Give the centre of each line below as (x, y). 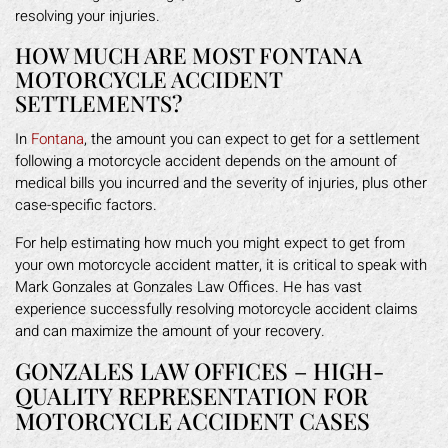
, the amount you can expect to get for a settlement (252, 139)
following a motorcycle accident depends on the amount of (206, 161)
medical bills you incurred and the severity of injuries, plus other (221, 183)
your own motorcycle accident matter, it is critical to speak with (221, 265)
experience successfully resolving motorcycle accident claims (216, 309)
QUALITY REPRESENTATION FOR (191, 395)
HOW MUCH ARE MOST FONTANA (188, 55)
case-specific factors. (86, 205)
